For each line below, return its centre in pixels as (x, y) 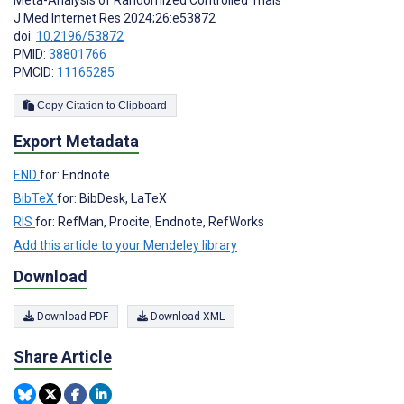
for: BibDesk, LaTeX (112, 198)
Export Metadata (76, 141)
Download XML (186, 317)
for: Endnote (75, 174)
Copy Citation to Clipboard (142, 105)
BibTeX (35, 198)
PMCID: (35, 72)
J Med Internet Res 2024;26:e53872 (115, 18)
